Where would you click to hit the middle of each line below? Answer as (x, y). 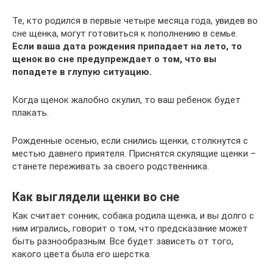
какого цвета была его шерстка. (82, 254)
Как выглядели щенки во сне (96, 197)
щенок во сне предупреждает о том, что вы (114, 59)
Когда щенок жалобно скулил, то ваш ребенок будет (126, 100)
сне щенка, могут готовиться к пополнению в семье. (125, 33)
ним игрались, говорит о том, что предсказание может (130, 228)
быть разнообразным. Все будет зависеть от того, (123, 241)
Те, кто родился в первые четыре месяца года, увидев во (135, 20)
